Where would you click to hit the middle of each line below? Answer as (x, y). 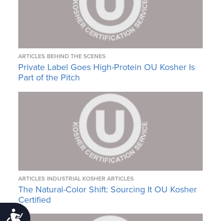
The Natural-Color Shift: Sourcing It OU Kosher (108, 189)
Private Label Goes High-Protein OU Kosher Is (107, 67)
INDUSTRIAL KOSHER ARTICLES (91, 178)
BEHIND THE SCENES (76, 56)
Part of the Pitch (49, 78)
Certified (35, 200)
